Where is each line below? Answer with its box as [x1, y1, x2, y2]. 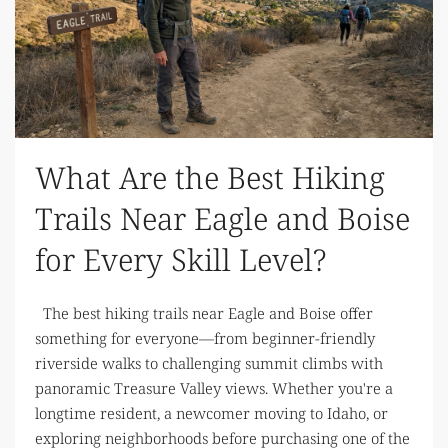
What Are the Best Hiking [35, 157, 385, 199]
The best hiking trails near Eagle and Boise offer [35, 303, 373, 324]
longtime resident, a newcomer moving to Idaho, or [35, 403, 388, 424]
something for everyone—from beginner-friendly [35, 328, 375, 349]
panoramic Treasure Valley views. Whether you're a [35, 378, 393, 399]
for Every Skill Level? [35, 239, 326, 281]
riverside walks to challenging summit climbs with [35, 353, 383, 374]
